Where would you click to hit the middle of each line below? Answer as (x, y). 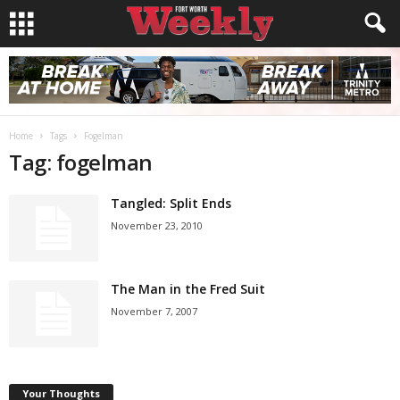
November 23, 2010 (157, 225)
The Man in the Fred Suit (188, 289)
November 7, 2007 (154, 311)
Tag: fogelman (81, 162)
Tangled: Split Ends (171, 203)
